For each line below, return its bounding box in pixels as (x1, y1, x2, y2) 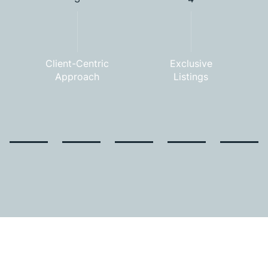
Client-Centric (45, 57, 109, 69)
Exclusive (169, 57, 212, 69)
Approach (55, 70, 99, 83)
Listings (173, 70, 208, 83)
